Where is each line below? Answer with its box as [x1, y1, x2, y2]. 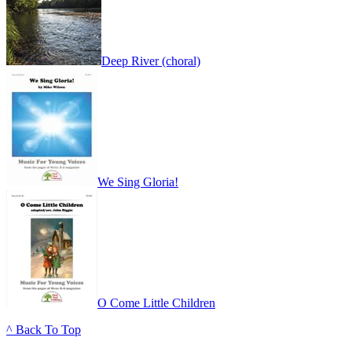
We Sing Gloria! [97, 175, 178, 189]
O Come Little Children [97, 296, 215, 310]
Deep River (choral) [101, 54, 200, 68]
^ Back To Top [6, 323, 81, 337]
